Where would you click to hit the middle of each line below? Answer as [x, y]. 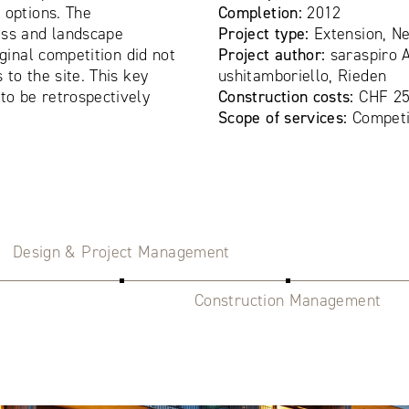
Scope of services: [285, 117]
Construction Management [288, 300]
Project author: [274, 54]
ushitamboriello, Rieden [302, 75]
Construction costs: [286, 96]
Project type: [266, 33]
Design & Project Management [121, 252]
